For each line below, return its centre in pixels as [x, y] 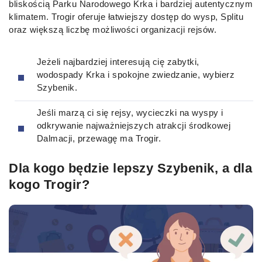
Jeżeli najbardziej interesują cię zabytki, [118, 62]
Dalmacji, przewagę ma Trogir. [99, 138]
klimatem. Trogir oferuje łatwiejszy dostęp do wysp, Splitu [126, 16]
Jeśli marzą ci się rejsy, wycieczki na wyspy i [130, 112]
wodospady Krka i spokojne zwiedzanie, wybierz [135, 75]
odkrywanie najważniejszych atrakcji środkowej [133, 125]
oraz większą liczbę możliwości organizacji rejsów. [113, 29]
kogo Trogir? [49, 185]
